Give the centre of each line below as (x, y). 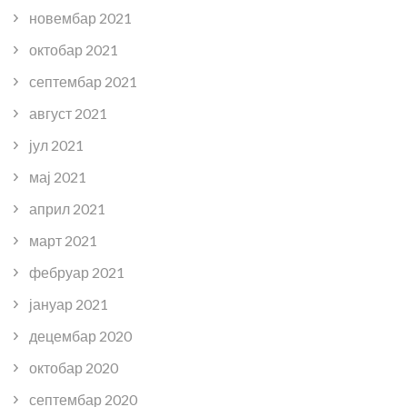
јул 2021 (56, 144)
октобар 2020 (74, 367)
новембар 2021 (80, 17)
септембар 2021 (83, 81)
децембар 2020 (80, 335)
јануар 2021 (69, 303)
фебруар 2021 (77, 272)
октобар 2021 (74, 49)
